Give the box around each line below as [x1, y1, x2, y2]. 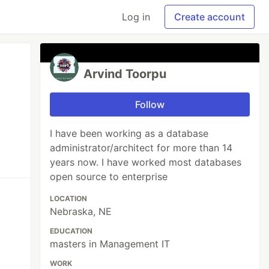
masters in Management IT [50, 238, 171, 250]
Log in [122, 11, 150, 23]
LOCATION [50, 194, 88, 203]
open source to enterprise [50, 171, 168, 183]
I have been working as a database [50, 127, 209, 139]
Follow [135, 98, 165, 110]
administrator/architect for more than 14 [50, 142, 233, 154]
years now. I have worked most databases [50, 156, 242, 168]
